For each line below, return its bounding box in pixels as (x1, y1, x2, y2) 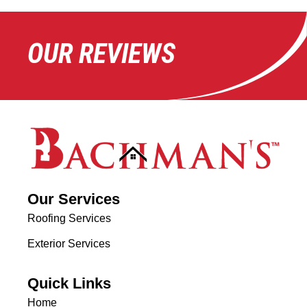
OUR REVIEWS (27, 37, 175, 70)
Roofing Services (27, 212, 111, 224)
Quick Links (27, 274, 111, 292)
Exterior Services (27, 237, 110, 249)
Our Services (27, 190, 120, 208)
